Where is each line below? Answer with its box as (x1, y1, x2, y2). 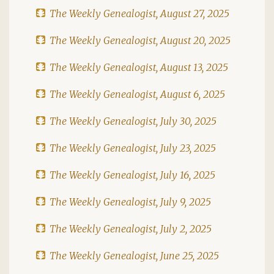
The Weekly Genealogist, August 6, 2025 (50, 87, 225, 100)
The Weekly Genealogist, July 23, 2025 (50, 141, 216, 154)
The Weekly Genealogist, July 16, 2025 (50, 168, 215, 181)
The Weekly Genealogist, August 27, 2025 (50, 7, 229, 20)
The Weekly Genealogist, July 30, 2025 (50, 114, 217, 127)
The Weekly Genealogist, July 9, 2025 (50, 195, 211, 208)
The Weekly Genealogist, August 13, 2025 (50, 61, 228, 73)
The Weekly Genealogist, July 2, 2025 (50, 222, 212, 235)
